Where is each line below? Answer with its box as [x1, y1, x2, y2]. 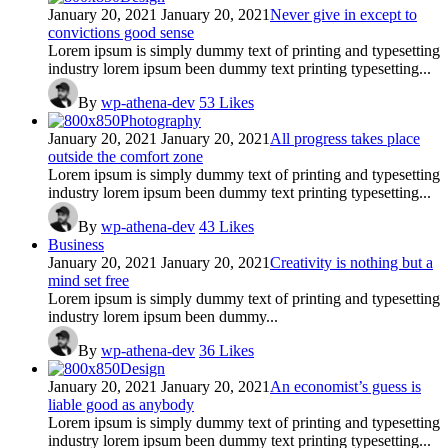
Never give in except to [270, 5, 417, 23]
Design [120, 359, 165, 377]
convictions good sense [48, 23, 194, 41]
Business [48, 235, 104, 253]
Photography [120, 111, 201, 129]
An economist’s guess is [270, 377, 421, 395]
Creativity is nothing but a [270, 253, 433, 271]
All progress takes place [270, 129, 420, 147]
